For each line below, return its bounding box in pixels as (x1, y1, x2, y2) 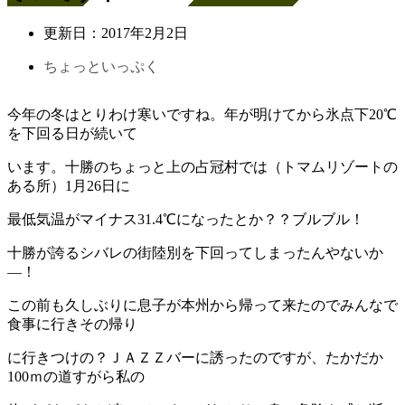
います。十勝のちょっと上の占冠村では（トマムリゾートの (7, 158, 398, 174)
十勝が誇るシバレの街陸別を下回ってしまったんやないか (7, 244, 383, 260)
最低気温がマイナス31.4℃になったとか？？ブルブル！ (7, 211, 364, 227)
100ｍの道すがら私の (7, 368, 145, 384)
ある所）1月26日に (7, 177, 130, 193)
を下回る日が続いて (7, 125, 137, 141)
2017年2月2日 (101, 24, 188, 41)
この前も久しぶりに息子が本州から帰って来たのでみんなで (7, 297, 398, 313)
